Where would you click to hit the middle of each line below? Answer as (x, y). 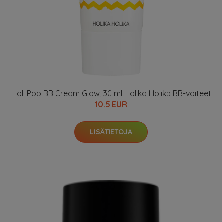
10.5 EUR (111, 104)
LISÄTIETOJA (111, 132)
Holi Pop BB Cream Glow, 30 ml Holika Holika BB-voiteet (111, 93)
